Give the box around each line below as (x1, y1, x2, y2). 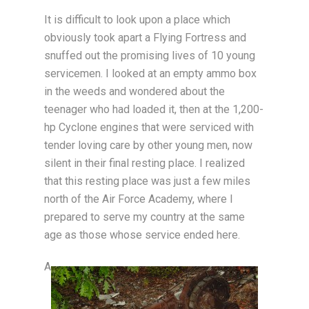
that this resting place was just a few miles (44, 175, 250, 188)
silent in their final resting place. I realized (44, 157, 245, 170)
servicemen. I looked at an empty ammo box (44, 67, 257, 80)
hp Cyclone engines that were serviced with (44, 121, 254, 134)
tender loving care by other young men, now (44, 139, 252, 152)
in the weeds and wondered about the (44, 85, 225, 98)
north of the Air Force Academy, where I (44, 192, 233, 206)
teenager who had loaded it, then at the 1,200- (44, 103, 263, 116)
